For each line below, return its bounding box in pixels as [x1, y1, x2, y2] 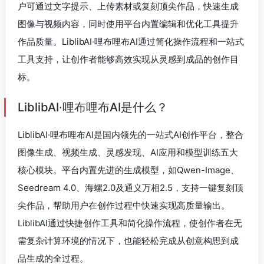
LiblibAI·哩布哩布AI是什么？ [18, 100, 168, 114]
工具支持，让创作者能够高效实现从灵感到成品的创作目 [18, 54, 239, 65]
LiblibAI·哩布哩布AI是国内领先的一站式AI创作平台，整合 [18, 129, 243, 140]
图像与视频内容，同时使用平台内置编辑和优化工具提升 [18, 18, 239, 29]
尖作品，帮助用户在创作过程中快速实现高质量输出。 [18, 200, 230, 211]
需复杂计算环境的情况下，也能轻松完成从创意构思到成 [18, 235, 239, 246]
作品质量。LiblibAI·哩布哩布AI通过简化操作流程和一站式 [18, 36, 244, 47]
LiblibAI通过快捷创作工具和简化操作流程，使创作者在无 [18, 217, 242, 229]
